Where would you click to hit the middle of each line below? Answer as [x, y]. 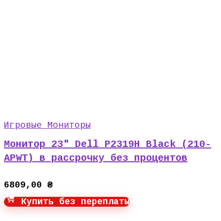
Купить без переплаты [73, 202]
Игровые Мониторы [47, 125]
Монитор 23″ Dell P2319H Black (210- [108, 144]
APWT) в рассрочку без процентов [96, 158]
